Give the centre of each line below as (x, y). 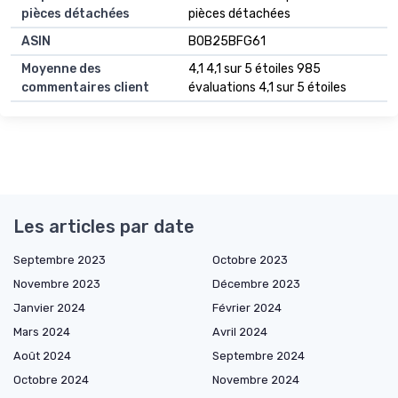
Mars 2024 (42, 331)
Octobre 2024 (51, 379)
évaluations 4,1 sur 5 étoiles (267, 87)
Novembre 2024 (256, 379)
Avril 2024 (240, 331)
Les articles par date (104, 226)
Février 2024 (247, 307)
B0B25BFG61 (227, 41)
